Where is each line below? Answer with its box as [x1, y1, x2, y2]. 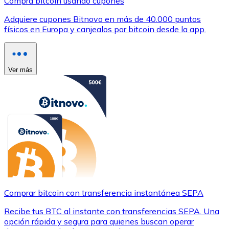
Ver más [8, 65, 33, 74]
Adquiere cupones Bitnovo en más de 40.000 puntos [4, 13, 201, 24]
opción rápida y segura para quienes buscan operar [4, 216, 194, 226]
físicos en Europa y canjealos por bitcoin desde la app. [4, 24, 206, 34]
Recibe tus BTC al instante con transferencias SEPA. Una [4, 205, 219, 216]
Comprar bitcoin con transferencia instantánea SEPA [4, 187, 203, 198]
